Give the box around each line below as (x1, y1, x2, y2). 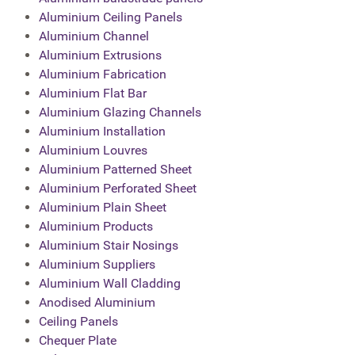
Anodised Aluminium (39, 295, 155, 311)
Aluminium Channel (39, 29, 149, 44)
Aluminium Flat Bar (39, 86, 147, 101)
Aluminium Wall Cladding (39, 276, 181, 292)
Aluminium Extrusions (39, 48, 162, 63)
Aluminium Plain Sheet (39, 200, 166, 216)
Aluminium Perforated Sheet (39, 181, 197, 197)
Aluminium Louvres (39, 143, 147, 158)
